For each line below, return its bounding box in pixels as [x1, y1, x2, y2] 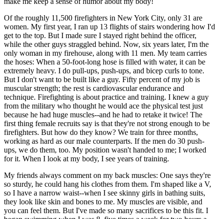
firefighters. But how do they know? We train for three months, [4, 128, 198, 137]
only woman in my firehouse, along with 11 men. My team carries [4, 49, 207, 58]
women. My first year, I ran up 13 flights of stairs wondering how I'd [4, 22, 215, 31]
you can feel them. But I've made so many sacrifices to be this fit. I [4, 206, 208, 215]
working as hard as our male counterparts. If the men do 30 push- [4, 137, 204, 146]
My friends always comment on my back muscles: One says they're [4, 171, 211, 180]
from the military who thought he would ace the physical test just [4, 102, 203, 110]
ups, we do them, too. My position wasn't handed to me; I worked [4, 146, 206, 154]
